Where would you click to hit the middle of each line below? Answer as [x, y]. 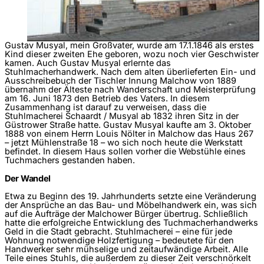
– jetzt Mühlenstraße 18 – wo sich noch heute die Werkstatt [124, 143]
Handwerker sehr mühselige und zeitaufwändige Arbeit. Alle [126, 249]
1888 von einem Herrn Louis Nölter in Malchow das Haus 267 [129, 134]
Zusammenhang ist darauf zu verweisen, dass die [105, 108]
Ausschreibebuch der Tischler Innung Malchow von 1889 [121, 81]
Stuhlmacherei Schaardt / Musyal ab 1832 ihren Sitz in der [122, 116]
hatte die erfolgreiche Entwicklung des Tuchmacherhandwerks [131, 222]
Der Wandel [28, 179]
